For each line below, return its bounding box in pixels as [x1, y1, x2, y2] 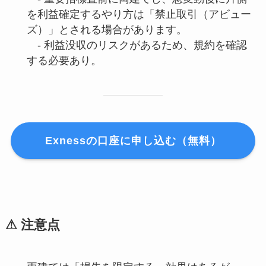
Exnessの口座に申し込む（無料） [45, 134, 221, 147]
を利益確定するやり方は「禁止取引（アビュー [26, 8, 251, 21]
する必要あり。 [26, 55, 102, 67]
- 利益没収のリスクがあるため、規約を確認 [26, 39, 247, 52]
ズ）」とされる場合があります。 [26, 24, 187, 36]
